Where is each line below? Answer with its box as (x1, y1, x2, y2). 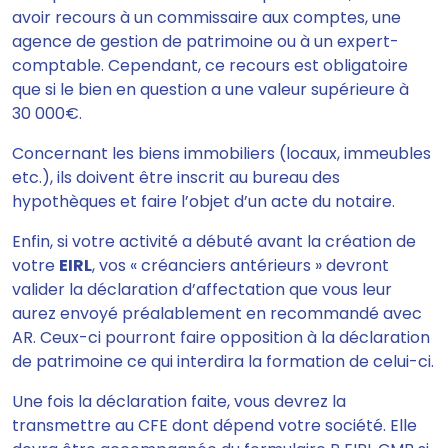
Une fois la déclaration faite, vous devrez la (12, 390, 346, 414)
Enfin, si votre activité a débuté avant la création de (12, 230, 416, 254)
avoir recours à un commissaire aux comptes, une (12, 6, 401, 30)
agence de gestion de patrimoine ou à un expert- (12, 30, 399, 54)
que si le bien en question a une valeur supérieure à (12, 78, 409, 102)
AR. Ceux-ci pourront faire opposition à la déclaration (12, 326, 430, 350)
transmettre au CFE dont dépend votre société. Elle (12, 414, 417, 438)
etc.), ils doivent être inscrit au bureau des (12, 166, 340, 190)
